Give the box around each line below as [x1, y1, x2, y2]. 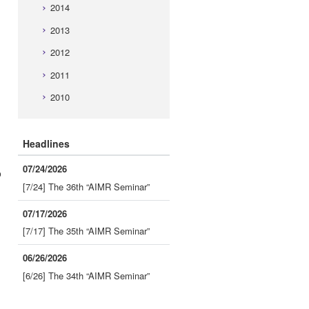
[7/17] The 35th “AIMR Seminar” [22, 224, 150, 238]
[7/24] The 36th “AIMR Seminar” [22, 180, 150, 193]
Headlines [23, 137, 70, 151]
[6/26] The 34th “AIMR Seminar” [22, 268, 150, 282]
